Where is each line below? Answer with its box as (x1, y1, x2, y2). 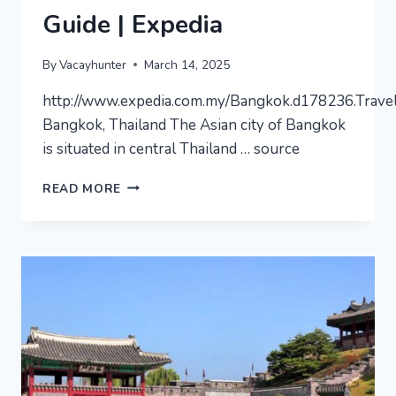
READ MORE (42, 179, 122, 197)
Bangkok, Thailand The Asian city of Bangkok (42, 114, 346, 135)
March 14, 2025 (144, 56, 231, 73)
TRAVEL (120, 231, 172, 248)
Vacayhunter (59, 56, 127, 73)
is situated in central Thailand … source (42, 138, 300, 159)
